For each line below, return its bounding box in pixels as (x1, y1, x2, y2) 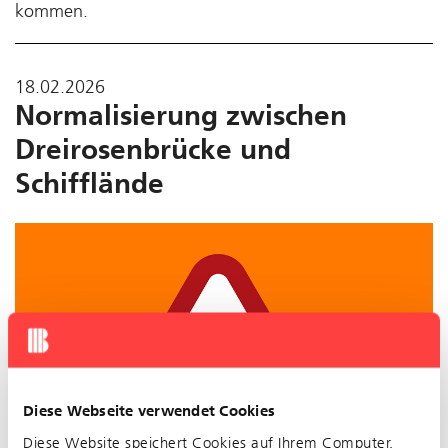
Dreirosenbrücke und (15, 132, 291, 166)
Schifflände (15, 166, 164, 200)
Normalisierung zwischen (15, 98, 347, 132)
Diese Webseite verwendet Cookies (23, 401, 275, 420)
